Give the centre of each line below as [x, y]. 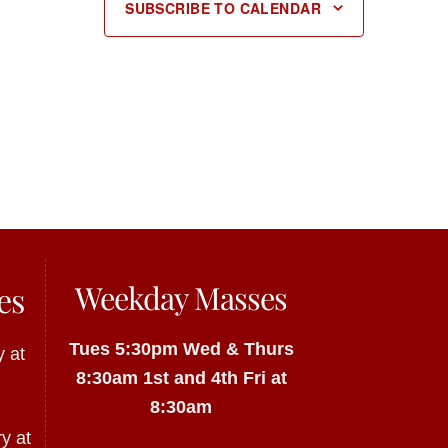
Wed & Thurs [238, 348]
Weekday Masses [181, 297]
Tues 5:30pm [123, 348]
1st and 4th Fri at [214, 377]
